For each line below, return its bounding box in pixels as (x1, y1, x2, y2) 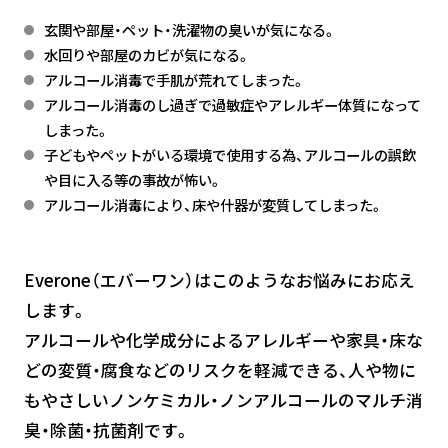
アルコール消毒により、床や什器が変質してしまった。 (43, 194, 384, 216)
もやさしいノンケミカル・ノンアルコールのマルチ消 (23, 388, 423, 413)
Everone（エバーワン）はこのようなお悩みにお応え (23, 268, 415, 293)
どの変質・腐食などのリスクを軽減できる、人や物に (23, 358, 416, 383)
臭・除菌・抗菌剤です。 (23, 418, 191, 443)
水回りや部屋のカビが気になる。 (43, 44, 251, 66)
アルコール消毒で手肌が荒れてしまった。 (43, 69, 306, 91)
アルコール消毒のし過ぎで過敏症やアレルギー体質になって (43, 94, 421, 116)
